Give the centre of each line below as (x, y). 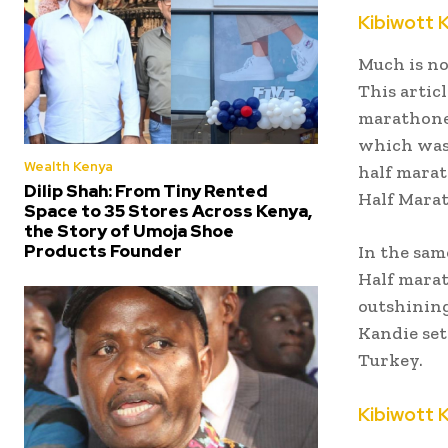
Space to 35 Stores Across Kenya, (168, 210)
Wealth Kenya (68, 166)
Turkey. (390, 360)
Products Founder (103, 250)
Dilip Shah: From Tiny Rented (146, 190)
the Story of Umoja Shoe (129, 230)
